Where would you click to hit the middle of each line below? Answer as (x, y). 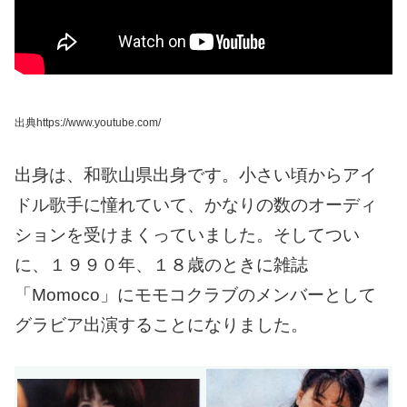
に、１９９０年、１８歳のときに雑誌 (161, 265)
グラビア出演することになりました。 (161, 325)
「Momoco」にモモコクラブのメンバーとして (195, 295)
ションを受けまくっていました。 (144, 235)
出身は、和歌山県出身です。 (127, 175)
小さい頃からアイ (308, 175)
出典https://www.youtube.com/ (88, 122)
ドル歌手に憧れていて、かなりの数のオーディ (196, 205)
